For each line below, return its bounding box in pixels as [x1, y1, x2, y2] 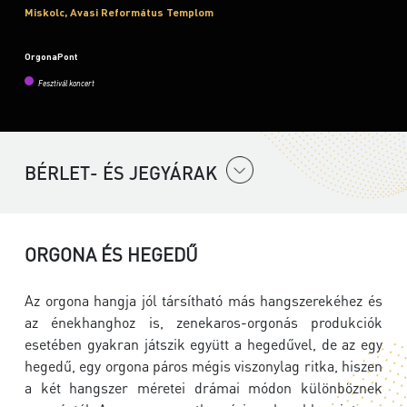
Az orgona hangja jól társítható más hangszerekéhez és [25, 291, 382, 311]
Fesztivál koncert [38, 80, 94, 89]
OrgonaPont [25, 51, 77, 63]
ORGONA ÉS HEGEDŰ [25, 243, 198, 267]
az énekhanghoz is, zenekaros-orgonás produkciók [25, 313, 382, 333]
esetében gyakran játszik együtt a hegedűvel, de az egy [25, 334, 382, 354]
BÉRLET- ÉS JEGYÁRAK [25, 161, 217, 185]
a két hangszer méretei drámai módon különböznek [25, 378, 382, 398]
